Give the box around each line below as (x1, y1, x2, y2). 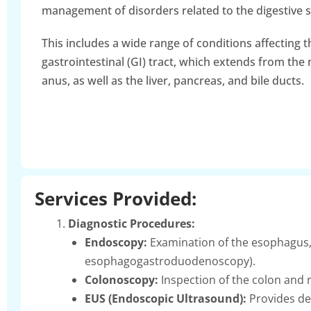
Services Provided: (35, 185, 196, 211)
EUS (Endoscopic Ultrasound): (85, 290, 246, 306)
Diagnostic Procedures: (68, 215, 195, 231)
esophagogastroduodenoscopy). (85, 253, 255, 269)
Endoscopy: (85, 234, 147, 250)
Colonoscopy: (85, 271, 158, 287)
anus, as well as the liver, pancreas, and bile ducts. (42, 72, 304, 88)
